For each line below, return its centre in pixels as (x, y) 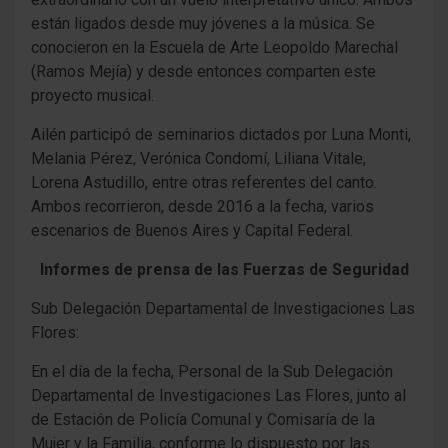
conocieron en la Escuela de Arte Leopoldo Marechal (214, 48)
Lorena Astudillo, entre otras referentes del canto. (204, 183)
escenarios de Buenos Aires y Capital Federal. (192, 231)
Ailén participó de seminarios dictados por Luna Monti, (221, 135)
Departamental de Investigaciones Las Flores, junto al (218, 396)
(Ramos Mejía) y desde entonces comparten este (203, 72)
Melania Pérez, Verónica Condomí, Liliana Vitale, (198, 159)
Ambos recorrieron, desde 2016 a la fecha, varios (202, 207)
